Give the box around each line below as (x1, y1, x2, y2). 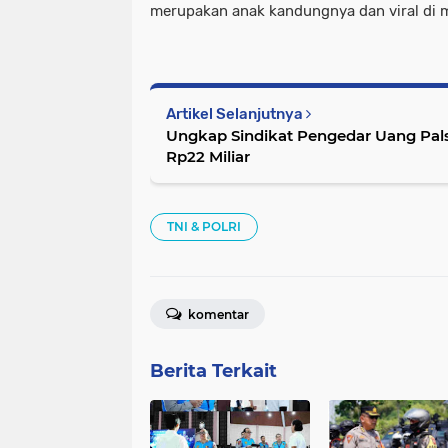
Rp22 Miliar (166, 147, 250, 166)
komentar (185, 307, 249, 322)
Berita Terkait (150, 360, 277, 382)
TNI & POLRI (167, 219, 241, 234)
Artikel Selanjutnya (166, 105, 306, 123)
